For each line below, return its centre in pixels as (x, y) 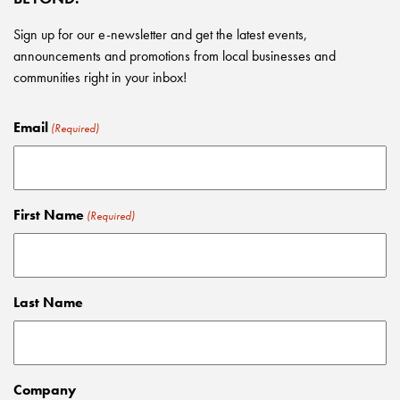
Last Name (48, 302)
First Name (49, 214)
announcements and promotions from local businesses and (175, 55)
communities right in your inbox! (100, 77)
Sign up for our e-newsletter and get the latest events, (160, 34)
